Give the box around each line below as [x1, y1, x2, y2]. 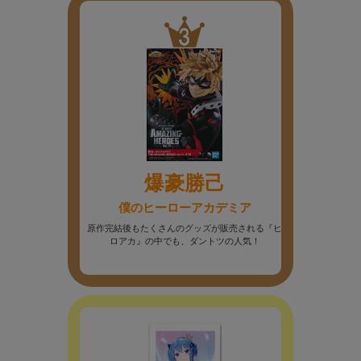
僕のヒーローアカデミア [118, 199, 251, 215]
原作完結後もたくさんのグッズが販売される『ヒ [87, 222, 282, 234]
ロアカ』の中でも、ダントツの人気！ [109, 234, 260, 247]
